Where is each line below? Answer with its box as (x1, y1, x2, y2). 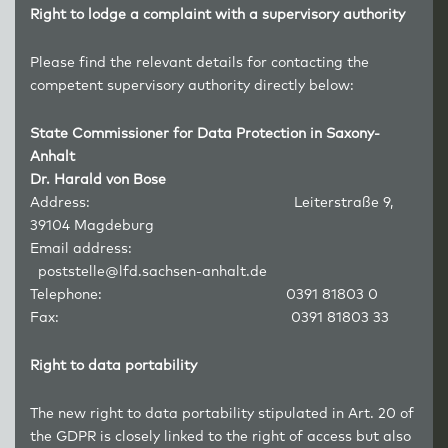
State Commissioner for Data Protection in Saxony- (30, 127, 380, 141)
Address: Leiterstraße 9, (30, 196, 393, 210)
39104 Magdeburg (30, 219, 154, 233)
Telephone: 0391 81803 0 (30, 288, 378, 302)
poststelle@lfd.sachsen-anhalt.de (38, 265, 267, 279)
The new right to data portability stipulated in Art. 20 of (30, 407, 414, 421)
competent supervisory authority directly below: (30, 79, 354, 93)
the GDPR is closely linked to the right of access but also (30, 430, 411, 444)
